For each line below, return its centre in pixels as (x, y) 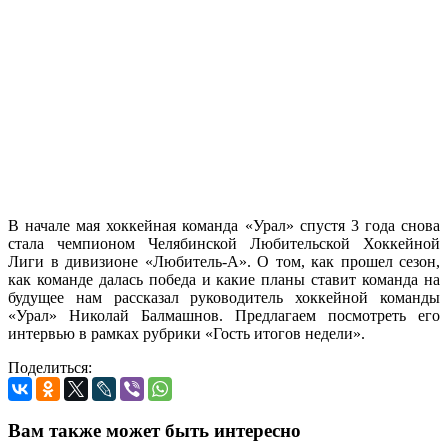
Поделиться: (50, 367)
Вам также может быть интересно (154, 430)
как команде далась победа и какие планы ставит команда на (224, 279)
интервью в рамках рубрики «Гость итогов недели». (186, 333)
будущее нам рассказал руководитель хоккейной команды (224, 297)
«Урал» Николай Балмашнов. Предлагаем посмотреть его (224, 315)
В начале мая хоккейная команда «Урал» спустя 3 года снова (224, 225)
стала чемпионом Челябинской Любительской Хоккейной (224, 243)
